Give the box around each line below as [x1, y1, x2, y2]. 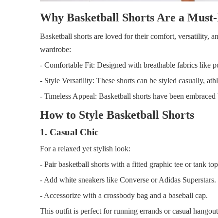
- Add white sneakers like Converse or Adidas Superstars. [40, 175, 216, 184]
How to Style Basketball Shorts [40, 108, 194, 121]
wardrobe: [40, 45, 71, 54]
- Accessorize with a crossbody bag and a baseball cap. [40, 191, 208, 200]
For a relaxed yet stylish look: [40, 144, 130, 153]
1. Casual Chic [40, 127, 98, 137]
